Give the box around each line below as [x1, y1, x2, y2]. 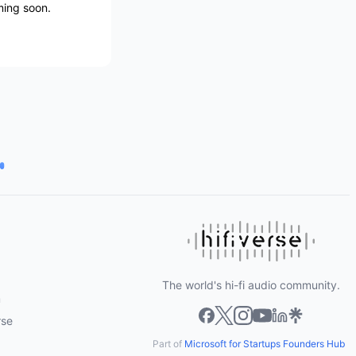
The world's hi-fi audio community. [162, 277, 340, 292]
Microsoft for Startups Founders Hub [184, 337, 345, 350]
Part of [153, 337, 184, 350]
